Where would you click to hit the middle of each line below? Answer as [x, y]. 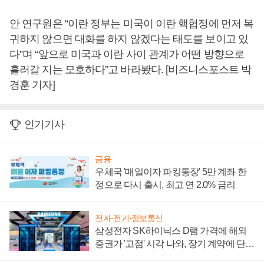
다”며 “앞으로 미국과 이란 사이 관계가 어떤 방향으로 [127, 55]
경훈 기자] [32, 85]
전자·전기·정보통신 [129, 218]
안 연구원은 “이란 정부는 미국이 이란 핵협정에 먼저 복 [132, 24]
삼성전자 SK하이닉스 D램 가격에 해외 [171, 231]
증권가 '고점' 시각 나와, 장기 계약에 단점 [175, 244]
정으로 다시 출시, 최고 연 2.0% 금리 [165, 185]
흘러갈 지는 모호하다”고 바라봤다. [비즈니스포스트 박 [130, 70]
